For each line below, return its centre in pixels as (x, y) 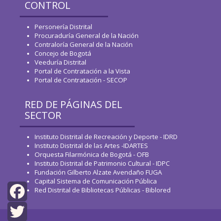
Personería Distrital (63, 27)
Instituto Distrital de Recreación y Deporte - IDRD (106, 137)
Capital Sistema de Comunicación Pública (96, 181)
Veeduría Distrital (60, 62)
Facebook (23, 211)
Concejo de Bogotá (63, 54)
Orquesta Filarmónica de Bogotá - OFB (92, 155)
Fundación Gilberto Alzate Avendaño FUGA (98, 172)
